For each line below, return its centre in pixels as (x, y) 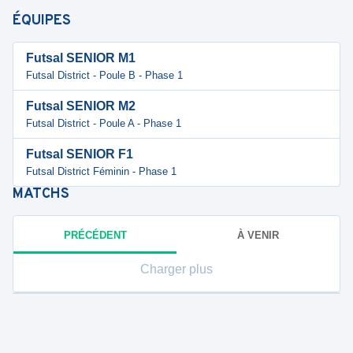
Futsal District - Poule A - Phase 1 (104, 123)
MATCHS (41, 194)
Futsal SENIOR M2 (81, 106)
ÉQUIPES (42, 21)
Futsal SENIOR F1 (80, 154)
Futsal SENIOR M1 (81, 58)
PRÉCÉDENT (95, 235)
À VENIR (258, 235)
